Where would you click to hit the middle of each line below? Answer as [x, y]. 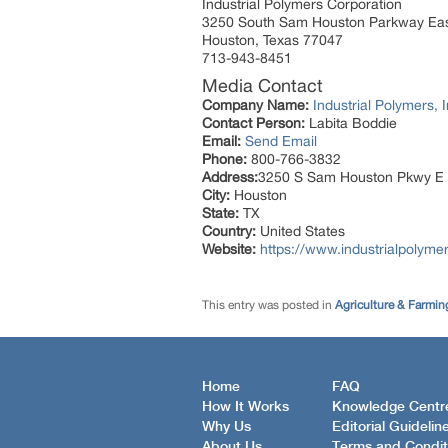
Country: [229, 231]
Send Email [281, 141]
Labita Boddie [351, 123]
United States [300, 231]
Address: [230, 177]
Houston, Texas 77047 [272, 40]
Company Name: [255, 105]
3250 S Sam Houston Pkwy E [351, 177]
